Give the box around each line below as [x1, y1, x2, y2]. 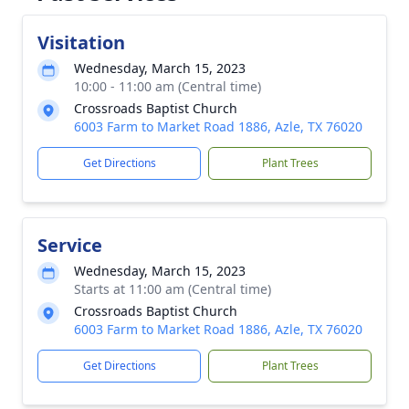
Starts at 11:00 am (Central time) [74, 280, 271, 298]
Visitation [37, 30, 125, 55]
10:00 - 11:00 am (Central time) [74, 78, 261, 95]
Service [37, 233, 102, 257]
